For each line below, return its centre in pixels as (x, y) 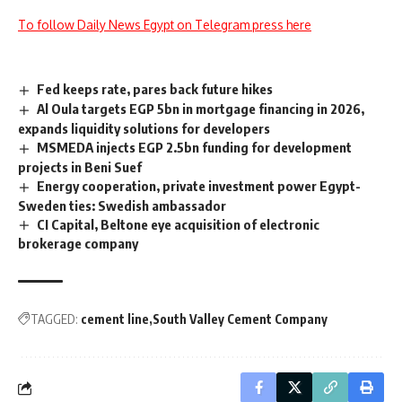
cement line (115, 319)
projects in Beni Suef (80, 166)
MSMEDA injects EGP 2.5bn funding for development (195, 147)
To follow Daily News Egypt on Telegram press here (165, 24)
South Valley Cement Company (240, 319)
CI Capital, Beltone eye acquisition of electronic (179, 224)
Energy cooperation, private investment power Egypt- (199, 185)
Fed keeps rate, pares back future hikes (155, 88)
